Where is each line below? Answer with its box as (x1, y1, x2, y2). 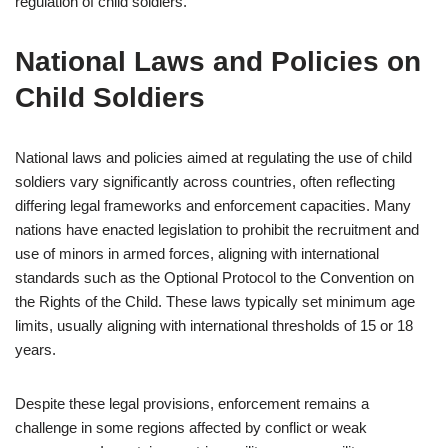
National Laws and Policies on (15, 46, 421, 77)
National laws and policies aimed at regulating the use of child (15, 149, 412, 166)
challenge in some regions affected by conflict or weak (15, 419, 367, 436)
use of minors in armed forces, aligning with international (15, 245, 379, 262)
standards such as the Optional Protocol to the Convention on (15, 269, 414, 286)
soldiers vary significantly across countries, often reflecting (15, 173, 395, 190)
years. (15, 341, 56, 358)
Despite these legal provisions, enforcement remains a (15, 395, 369, 412)
